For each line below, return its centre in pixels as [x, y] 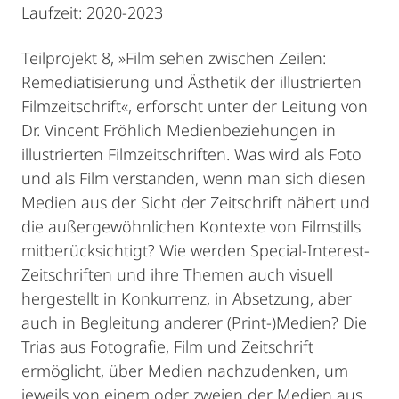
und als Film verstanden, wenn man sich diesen [194, 178]
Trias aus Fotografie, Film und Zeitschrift [167, 346]
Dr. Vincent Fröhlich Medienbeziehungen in [179, 130]
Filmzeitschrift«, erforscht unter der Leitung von [195, 106]
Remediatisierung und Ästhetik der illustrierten [191, 82]
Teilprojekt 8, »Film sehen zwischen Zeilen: [174, 58]
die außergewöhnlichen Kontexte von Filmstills [191, 226]
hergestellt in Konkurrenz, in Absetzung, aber [187, 298]
